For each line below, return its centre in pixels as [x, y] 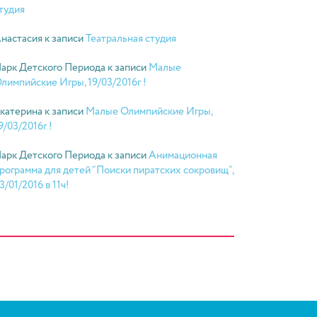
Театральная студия [131, 39]
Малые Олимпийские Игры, [149, 112]
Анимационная [183, 156]
